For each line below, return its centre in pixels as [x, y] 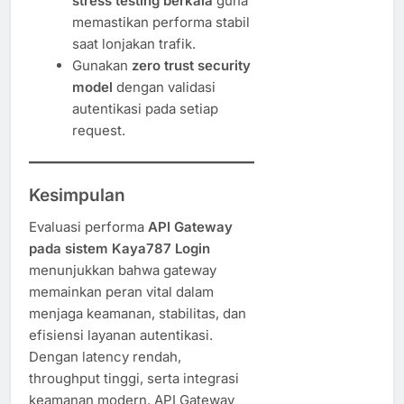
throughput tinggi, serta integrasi [134, 378]
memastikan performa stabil [161, 22]
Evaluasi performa [88, 226]
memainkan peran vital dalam [121, 291]
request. [98, 130]
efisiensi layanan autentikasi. [121, 335]
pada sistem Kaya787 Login [119, 248]
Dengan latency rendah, [105, 356]
